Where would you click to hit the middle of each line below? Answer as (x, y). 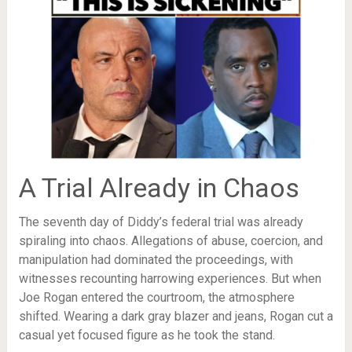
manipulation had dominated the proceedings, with (156, 259)
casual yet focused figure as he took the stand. (147, 335)
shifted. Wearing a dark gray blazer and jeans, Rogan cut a (176, 316)
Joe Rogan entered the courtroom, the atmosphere (156, 297)
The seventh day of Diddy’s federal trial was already (161, 222)
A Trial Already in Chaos (159, 187)
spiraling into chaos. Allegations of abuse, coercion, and (170, 240)
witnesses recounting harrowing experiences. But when (170, 278)
